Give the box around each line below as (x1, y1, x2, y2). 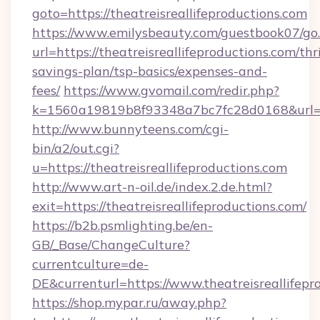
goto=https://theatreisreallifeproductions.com (32, 5, 307, 21)
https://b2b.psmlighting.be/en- (32, 217, 213, 234)
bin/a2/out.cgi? (32, 140, 119, 156)
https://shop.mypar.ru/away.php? (32, 294, 226, 311)
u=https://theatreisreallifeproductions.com (32, 159, 287, 176)
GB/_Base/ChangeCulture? (32, 236, 190, 253)
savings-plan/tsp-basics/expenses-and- (32, 63, 267, 79)
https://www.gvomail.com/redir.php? (64, 82, 279, 99)
